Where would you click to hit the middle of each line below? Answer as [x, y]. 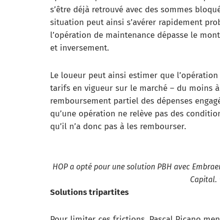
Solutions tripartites [89, 192]
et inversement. [80, 48]
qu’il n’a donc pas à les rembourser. [118, 126]
